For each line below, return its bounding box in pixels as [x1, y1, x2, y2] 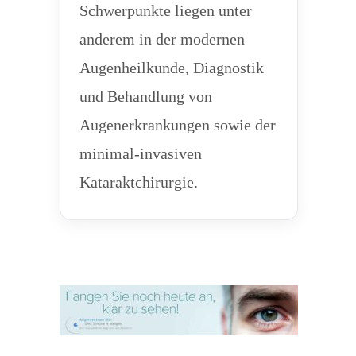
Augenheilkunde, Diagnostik [79, 59, 264, 76]
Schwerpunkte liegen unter [79, 2, 252, 19]
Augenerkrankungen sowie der [79, 116, 276, 133]
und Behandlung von [79, 87, 212, 105]
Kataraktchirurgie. [79, 173, 198, 191]
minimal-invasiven [79, 145, 202, 162]
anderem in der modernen [79, 30, 245, 48]
